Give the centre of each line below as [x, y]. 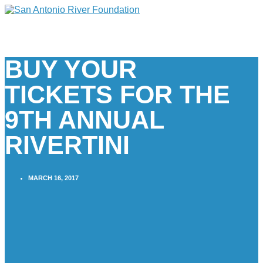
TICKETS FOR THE [117, 94]
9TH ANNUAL [84, 119]
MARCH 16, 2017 [53, 178]
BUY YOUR [71, 69]
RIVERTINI [67, 145]
